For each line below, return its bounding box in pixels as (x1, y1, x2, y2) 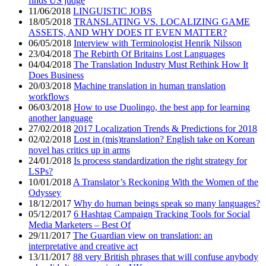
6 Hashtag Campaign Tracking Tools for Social (74, 209, 250, 220)
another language (28, 113, 93, 123)
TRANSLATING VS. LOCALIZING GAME (74, 17, 250, 27)
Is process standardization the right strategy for (74, 156, 247, 166)
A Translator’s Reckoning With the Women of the (73, 177, 258, 188)
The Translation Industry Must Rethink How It (74, 59, 248, 70)
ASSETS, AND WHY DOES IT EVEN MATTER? (28, 27, 227, 38)
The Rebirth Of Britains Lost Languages (74, 49, 225, 59)
